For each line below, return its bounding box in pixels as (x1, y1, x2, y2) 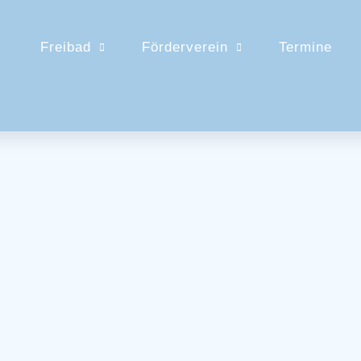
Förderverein (142, 39, 229, 56)
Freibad (40, 39, 92, 56)
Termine (279, 39, 333, 56)
